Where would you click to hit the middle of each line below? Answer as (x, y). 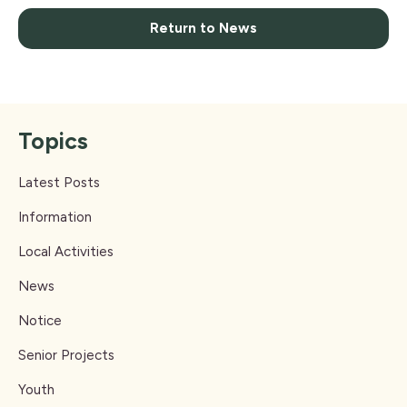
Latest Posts (59, 183)
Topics (53, 141)
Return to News (203, 28)
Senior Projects (66, 355)
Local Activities (66, 252)
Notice (40, 321)
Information (55, 217)
